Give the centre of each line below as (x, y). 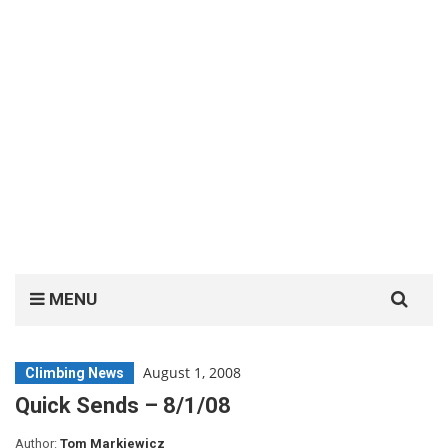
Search (395, 284)
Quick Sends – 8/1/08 (123, 405)
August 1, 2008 (192, 372)
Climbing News (74, 373)
